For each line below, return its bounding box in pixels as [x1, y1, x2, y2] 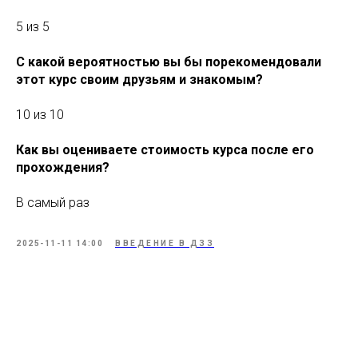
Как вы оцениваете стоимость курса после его [16, 142, 314, 157]
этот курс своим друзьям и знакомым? [16, 72, 263, 87]
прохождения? [16, 160, 109, 175]
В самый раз [16, 195, 89, 210]
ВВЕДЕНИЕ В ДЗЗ [115, 239, 214, 248]
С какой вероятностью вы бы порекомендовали [16, 54, 321, 70]
